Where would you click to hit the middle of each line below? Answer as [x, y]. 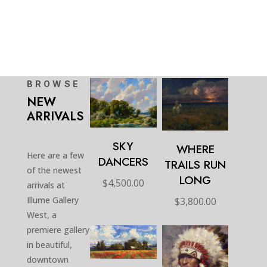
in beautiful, [49, 245]
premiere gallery [58, 230]
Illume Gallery [52, 200]
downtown [47, 260]
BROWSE [53, 84]
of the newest [54, 170]
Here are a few [55, 156]
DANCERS [123, 162]
